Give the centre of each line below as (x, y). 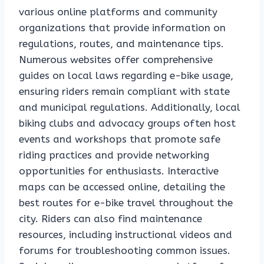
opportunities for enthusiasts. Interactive (119, 171)
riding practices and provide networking (114, 155)
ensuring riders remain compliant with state (124, 92)
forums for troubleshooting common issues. (125, 251)
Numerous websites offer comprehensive (116, 60)
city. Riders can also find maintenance (110, 219)
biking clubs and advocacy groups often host (127, 123)
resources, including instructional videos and (126, 235)
